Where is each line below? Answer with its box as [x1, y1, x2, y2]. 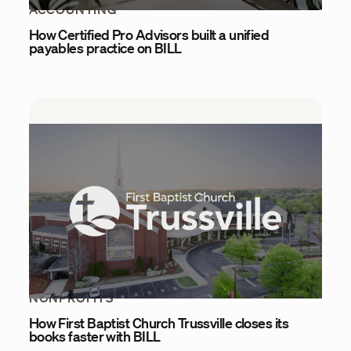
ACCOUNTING [28, 2, 118, 18]
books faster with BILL [28, 327, 161, 346]
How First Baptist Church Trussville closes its [28, 314, 288, 332]
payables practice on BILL [28, 39, 182, 57]
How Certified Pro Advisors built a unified [28, 26, 270, 44]
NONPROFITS [28, 290, 114, 306]
